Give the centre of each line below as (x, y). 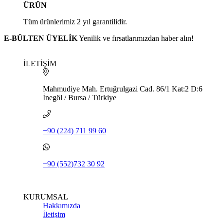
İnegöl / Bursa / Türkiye (80, 97)
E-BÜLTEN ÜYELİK (41, 38)
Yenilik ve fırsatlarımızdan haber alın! (136, 38)
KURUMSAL (46, 197)
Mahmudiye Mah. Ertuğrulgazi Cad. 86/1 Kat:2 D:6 (124, 89)
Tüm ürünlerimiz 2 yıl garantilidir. (75, 21)
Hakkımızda (62, 205)
